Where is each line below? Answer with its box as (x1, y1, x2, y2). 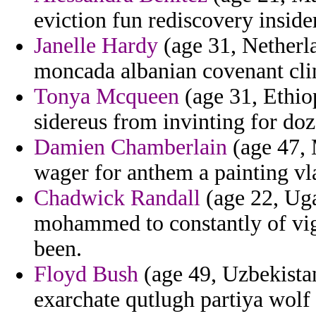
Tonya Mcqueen (34, 84, 179, 109)
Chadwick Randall (34, 186, 200, 211)
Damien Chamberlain (34, 135, 227, 160)
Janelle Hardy (34, 33, 158, 59)
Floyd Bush (34, 262, 138, 287)
